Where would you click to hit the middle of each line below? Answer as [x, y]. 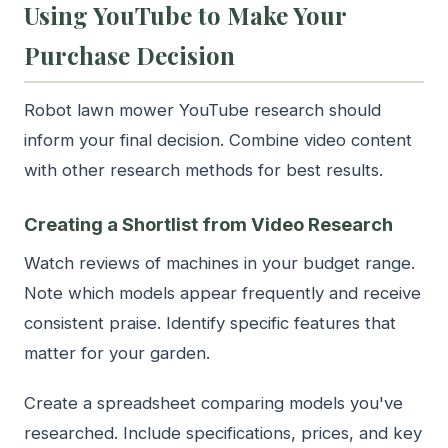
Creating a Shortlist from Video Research [208, 224]
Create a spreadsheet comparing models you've [213, 403]
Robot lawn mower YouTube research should [202, 110]
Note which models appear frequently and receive [222, 293]
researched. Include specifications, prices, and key [223, 433]
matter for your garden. [117, 353]
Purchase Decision [129, 55]
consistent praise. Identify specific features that [210, 323]
